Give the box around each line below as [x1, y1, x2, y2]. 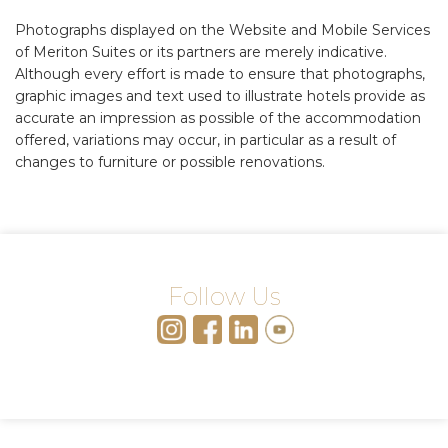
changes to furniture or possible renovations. [15, 153, 325, 172]
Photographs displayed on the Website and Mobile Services [15, 21, 430, 40]
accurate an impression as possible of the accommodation [15, 109, 421, 128]
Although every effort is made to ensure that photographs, [15, 65, 425, 84]
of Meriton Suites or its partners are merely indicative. [15, 43, 387, 62]
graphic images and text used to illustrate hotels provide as [15, 87, 425, 106]
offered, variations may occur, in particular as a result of [15, 131, 396, 150]
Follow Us [167, 282, 281, 312]
